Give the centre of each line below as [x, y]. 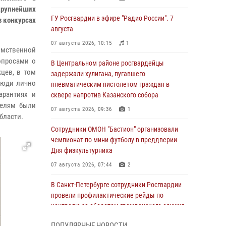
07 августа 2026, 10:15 [81, 43]
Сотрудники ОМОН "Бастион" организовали [115, 129]
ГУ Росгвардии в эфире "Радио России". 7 [112, 18]
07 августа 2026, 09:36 [81, 109]
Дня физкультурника [82, 150]
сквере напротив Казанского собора [105, 95]
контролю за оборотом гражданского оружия [118, 206]
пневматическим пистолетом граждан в [110, 84]
